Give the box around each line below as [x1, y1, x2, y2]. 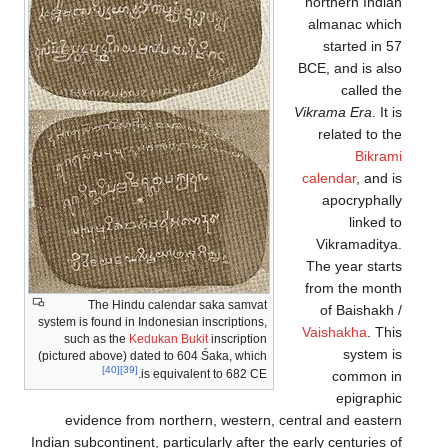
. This [366, 323, 402, 340]
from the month [304, 279, 402, 296]
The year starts [305, 257, 402, 274]
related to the [317, 125, 402, 142]
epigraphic [335, 389, 402, 406]
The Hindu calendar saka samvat [88, 297, 267, 312]
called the [340, 81, 402, 98]
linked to [348, 213, 402, 230]
